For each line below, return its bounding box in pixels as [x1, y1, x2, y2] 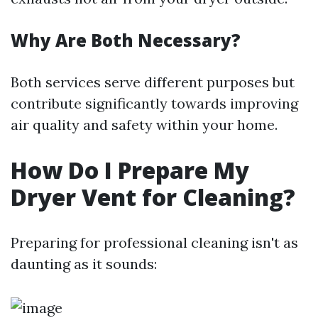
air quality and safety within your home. [11, 116, 278, 133]
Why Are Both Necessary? [11, 28, 241, 52]
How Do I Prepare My [11, 155, 249, 185]
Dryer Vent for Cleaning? [11, 182, 295, 212]
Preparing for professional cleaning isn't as [11, 234, 298, 251]
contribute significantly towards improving [11, 94, 298, 112]
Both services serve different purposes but [11, 73, 295, 91]
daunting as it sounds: [11, 255, 157, 273]
